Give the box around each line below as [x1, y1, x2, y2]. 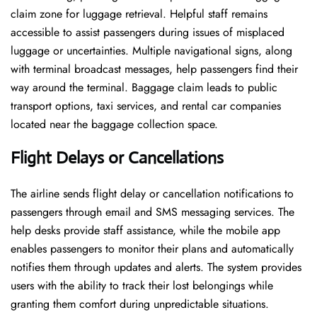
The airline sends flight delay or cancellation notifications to [11, 185, 294, 202]
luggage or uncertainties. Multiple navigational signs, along [11, 42, 292, 59]
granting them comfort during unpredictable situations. [11, 296, 269, 313]
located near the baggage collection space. [11, 116, 218, 133]
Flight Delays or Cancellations [11, 147, 224, 169]
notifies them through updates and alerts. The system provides [11, 259, 301, 276]
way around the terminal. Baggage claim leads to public [11, 79, 277, 96]
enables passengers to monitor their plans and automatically [11, 241, 294, 258]
